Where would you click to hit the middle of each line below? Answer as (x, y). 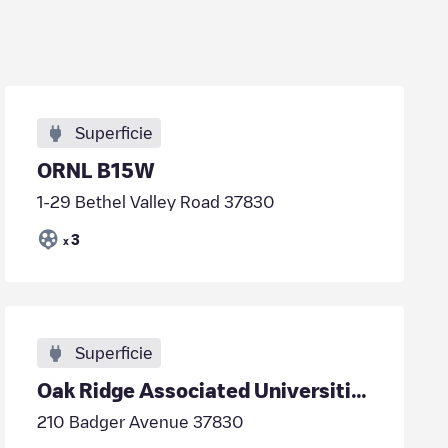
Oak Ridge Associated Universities (359, 390)
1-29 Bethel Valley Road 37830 (156, 202)
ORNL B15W (96, 170)
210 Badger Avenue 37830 (141, 422)
